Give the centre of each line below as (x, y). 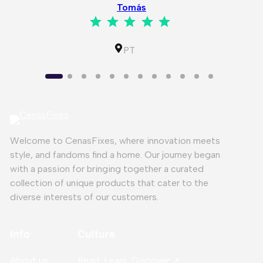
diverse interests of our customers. (84, 197)
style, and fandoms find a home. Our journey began (115, 155)
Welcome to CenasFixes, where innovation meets (115, 141)
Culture (96, 234)
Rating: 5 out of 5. (190, 14)
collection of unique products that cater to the (109, 183)
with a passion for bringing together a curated (107, 169)
